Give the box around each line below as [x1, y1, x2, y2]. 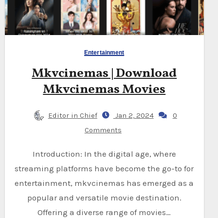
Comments [84, 125, 122, 134]
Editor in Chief [48, 110, 97, 120]
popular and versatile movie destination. [27, 192, 182, 202]
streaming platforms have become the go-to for [15, 163, 194, 173]
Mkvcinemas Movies [43, 80, 166, 98]
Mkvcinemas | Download [32, 64, 177, 82]
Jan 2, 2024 [113, 110, 154, 120]
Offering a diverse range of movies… [37, 207, 171, 217]
